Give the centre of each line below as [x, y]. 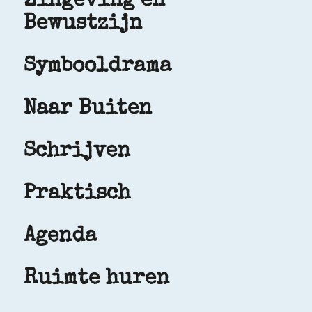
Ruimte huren [96, 280]
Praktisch [77, 195]
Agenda [60, 237]
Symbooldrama [97, 67]
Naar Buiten [87, 110]
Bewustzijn [83, 25]
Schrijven [77, 152]
